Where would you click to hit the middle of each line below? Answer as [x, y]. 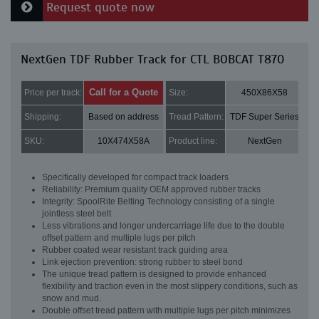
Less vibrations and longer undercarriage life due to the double [163, 226]
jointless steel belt [77, 214]
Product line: [193, 141]
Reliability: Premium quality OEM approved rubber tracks [151, 189]
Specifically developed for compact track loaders [135, 177]
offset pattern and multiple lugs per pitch [119, 238]
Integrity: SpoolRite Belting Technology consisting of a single [158, 202]
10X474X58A [124, 141]
